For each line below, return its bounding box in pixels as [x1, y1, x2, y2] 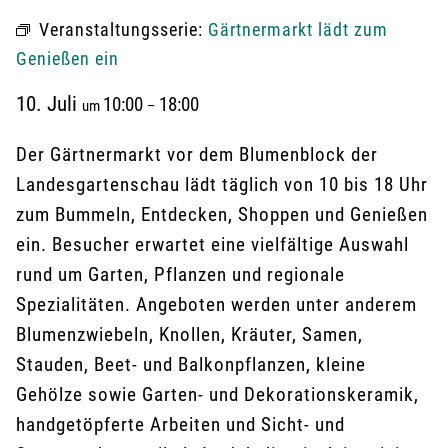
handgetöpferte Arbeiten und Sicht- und [16, 413, 345, 436]
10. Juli [16, 92, 82, 116]
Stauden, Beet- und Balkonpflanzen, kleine [16, 353, 366, 376]
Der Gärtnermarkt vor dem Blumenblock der [16, 143, 378, 166]
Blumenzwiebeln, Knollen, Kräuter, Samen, [16, 323, 363, 346]
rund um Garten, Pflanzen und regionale [16, 263, 345, 286]
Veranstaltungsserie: [39, 19, 208, 40]
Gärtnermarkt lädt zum [208, 19, 388, 40]
